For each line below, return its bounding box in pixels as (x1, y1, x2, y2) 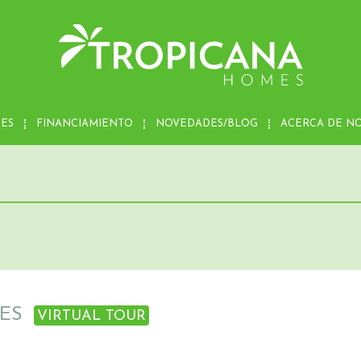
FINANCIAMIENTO (36, 118, 133, 130)
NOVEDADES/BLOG (156, 118, 258, 130)
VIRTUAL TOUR (37, 309, 146, 325)
